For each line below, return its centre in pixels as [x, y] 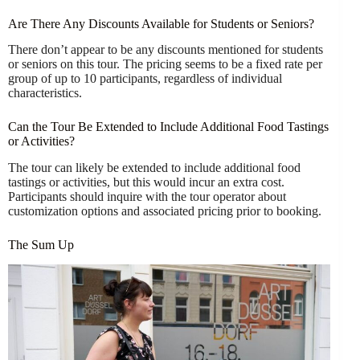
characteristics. [45, 93]
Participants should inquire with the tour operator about [147, 197]
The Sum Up [41, 245]
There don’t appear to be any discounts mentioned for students [166, 50]
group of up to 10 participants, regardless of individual [145, 79]
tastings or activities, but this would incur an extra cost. [146, 182]
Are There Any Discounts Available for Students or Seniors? [161, 23]
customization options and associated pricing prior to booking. [165, 211]
